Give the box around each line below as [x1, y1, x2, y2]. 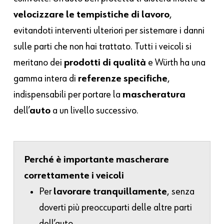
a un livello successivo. [50, 105, 139, 116]
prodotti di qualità [64, 57, 146, 68]
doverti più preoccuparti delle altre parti [39, 202, 192, 213]
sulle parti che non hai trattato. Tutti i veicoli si [13, 41, 192, 52]
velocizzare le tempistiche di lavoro [13, 9, 170, 20]
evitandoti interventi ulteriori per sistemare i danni [13, 25, 205, 36]
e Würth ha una [146, 57, 206, 68]
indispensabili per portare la [13, 89, 123, 100]
